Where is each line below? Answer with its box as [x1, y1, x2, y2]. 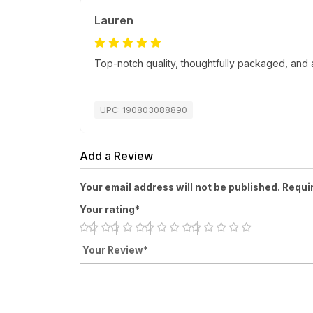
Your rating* [80, 204, 140, 216]
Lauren [94, 13, 133, 28]
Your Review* [82, 245, 148, 256]
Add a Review [80, 149, 153, 163]
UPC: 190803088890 [100, 105, 187, 116]
